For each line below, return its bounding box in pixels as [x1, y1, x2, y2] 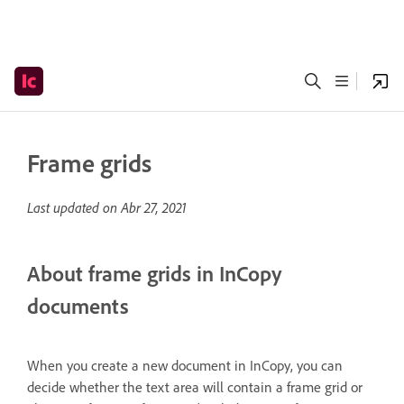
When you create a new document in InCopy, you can [27, 355, 343, 374]
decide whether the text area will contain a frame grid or [27, 377, 363, 396]
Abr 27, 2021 [121, 198, 187, 216]
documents [27, 292, 129, 319]
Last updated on [27, 198, 121, 216]
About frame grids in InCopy [27, 260, 281, 287]
